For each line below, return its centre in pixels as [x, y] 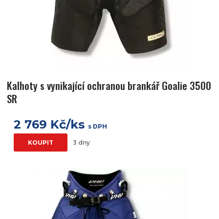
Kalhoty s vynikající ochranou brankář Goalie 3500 [109, 86]
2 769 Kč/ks [51, 125]
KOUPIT [41, 143]
